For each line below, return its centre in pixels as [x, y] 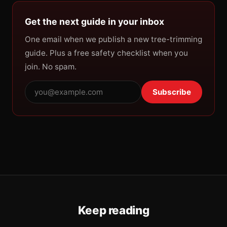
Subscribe [172, 92]
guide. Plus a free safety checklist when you [106, 53]
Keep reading [113, 210]
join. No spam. [51, 66]
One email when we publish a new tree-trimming [113, 39]
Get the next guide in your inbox [94, 21]
